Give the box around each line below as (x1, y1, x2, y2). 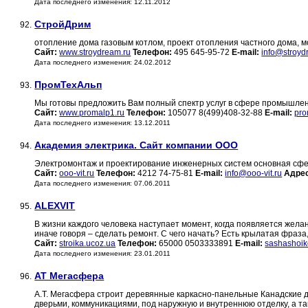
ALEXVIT (34, 200, 76, 212)
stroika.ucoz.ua (59, 239, 116, 249)
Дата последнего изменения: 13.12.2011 (34, 119, 171, 127)
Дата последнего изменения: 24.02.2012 (34, 58, 172, 67)
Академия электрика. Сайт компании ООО (34, 140, 239, 151)
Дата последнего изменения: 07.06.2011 (34, 179, 171, 188)
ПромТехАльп (34, 79, 102, 91)
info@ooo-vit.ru (225, 168, 283, 179)
